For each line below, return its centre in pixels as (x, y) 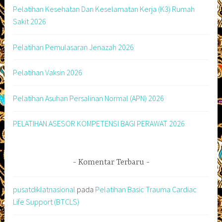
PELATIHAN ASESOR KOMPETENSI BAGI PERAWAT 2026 (99, 124)
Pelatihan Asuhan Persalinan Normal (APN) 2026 (89, 98)
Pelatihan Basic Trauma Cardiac (146, 189)
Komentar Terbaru (111, 162)
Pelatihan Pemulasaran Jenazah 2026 (74, 47)
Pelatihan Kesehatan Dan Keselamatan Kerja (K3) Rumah (104, 9)
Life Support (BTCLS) (46, 201)
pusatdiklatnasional (44, 189)
